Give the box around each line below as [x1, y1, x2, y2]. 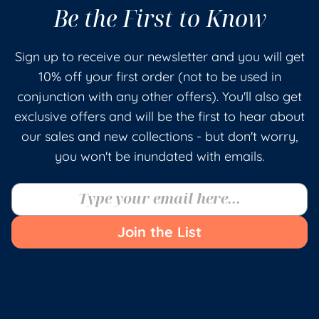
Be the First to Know [53, 2, 266, 33]
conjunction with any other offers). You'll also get [17, 88, 302, 105]
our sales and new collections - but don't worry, [21, 127, 298, 145]
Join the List [117, 223, 202, 241]
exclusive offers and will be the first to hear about [14, 108, 305, 125]
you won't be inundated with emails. [55, 147, 264, 164]
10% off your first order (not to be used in [38, 68, 281, 85]
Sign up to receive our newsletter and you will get [14, 48, 305, 65]
